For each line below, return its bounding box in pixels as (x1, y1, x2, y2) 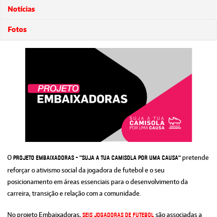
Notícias (8, 5, 35, 14)
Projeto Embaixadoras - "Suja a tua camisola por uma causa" (13, 155, 181, 161)
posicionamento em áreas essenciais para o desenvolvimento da (7, 177, 188, 186)
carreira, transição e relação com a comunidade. (7, 189, 141, 197)
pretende (181, 153, 209, 161)
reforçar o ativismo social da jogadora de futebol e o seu (7, 166, 165, 174)
